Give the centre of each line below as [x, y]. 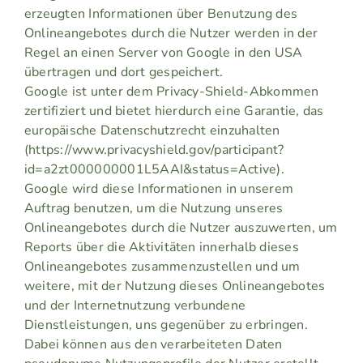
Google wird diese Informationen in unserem [159, 189]
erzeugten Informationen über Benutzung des [161, 14]
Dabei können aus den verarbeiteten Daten [153, 345]
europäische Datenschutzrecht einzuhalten [152, 131]
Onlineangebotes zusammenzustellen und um [162, 267]
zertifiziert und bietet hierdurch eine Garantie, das [174, 111]
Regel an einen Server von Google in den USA [163, 53]
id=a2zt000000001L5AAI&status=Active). [154, 170]
